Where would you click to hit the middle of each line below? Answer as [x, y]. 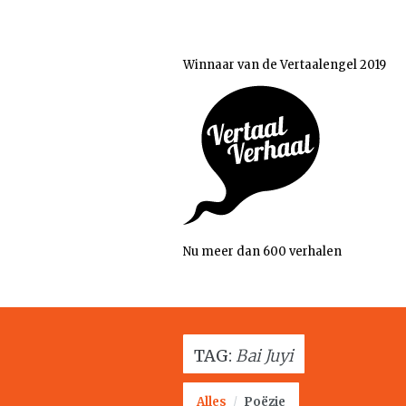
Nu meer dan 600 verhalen [262, 251]
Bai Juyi [265, 356]
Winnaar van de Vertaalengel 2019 [285, 65]
